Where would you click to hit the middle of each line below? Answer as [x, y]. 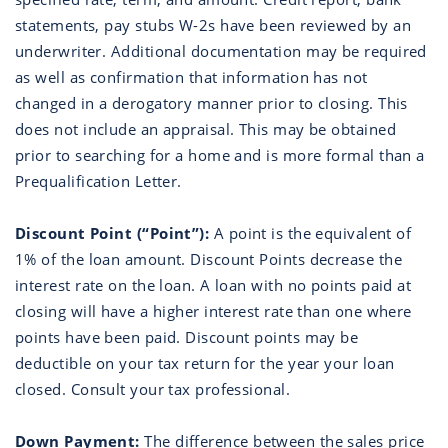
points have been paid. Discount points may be [187, 337]
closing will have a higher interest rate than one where [213, 311]
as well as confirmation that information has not [191, 77]
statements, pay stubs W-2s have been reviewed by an [213, 25]
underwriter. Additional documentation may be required [221, 51]
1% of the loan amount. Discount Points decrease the [208, 259]
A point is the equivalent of [310, 233]
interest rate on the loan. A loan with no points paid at [213, 285]
